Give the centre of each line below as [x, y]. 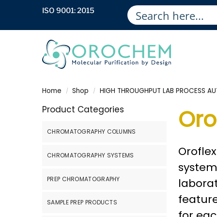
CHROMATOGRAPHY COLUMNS [92, 132]
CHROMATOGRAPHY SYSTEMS [91, 155]
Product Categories [83, 109]
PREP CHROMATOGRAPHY [84, 179]
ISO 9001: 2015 [68, 11]
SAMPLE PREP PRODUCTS [82, 202]
